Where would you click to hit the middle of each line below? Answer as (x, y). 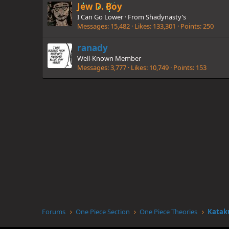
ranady (93, 48)
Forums (54, 212)
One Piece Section (102, 212)
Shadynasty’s (166, 17)
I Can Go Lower (100, 17)
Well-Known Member (109, 58)
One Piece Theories (169, 212)
